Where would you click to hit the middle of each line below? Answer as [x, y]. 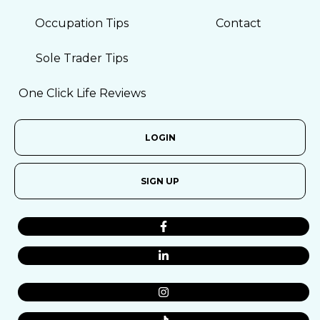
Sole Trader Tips [82, 58]
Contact [238, 23]
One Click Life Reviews [82, 93]
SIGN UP [160, 181]
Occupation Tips [82, 23]
